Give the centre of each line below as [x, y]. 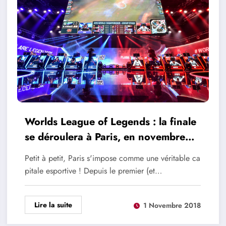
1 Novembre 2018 [172, 205]
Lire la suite [53, 205]
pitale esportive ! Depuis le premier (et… [93, 171]
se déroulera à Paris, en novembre [105, 137]
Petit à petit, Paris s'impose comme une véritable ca [112, 158]
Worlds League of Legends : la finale [110, 122]
